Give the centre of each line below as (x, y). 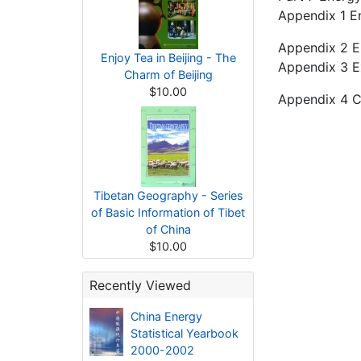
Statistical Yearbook (184, 333)
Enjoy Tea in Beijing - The (168, 58)
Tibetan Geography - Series (168, 195)
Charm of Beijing (168, 75)
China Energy (166, 316)
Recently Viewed (140, 285)
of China (168, 229)
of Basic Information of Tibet (168, 212)
